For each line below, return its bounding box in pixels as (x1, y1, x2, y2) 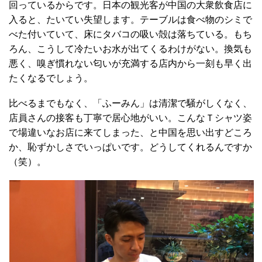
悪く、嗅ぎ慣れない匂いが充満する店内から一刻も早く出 (9, 58, 252, 68)
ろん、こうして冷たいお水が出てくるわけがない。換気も (9, 43, 252, 54)
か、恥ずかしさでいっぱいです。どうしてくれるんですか (9, 142, 252, 152)
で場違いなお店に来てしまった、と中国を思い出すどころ (9, 127, 252, 137)
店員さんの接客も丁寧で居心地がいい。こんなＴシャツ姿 (9, 112, 252, 123)
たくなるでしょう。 (9, 73, 93, 83)
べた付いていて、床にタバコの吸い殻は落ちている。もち (9, 29, 252, 39)
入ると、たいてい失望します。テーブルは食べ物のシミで (9, 14, 252, 25)
